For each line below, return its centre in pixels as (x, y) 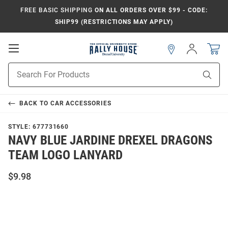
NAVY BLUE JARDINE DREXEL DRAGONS (110, 140)
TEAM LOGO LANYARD (65, 155)
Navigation (41, 68)
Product (21, 68)
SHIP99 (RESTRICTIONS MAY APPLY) (114, 22)
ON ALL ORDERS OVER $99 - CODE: (150, 10)
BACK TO (35, 104)
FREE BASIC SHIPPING (56, 10)
